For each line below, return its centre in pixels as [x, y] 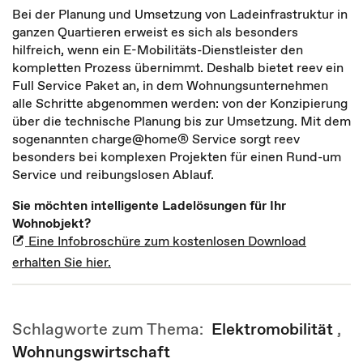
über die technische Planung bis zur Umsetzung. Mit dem [181, 121]
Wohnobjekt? [51, 223]
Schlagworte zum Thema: [112, 329]
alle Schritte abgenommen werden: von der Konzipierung [180, 103]
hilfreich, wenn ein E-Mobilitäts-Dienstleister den [158, 49]
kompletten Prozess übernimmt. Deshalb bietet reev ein [178, 67]
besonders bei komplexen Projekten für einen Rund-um [177, 156]
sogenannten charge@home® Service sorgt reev [156, 139]
